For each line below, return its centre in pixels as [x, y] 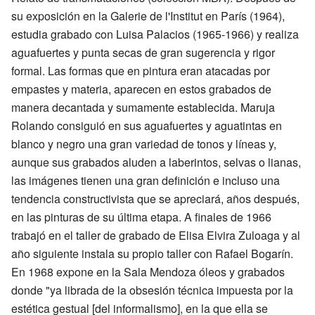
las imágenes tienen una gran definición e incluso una [146, 180]
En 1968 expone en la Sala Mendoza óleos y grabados [148, 272]
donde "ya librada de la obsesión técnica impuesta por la [152, 290]
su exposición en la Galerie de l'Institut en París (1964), [148, 16]
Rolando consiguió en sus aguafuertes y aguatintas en [147, 126]
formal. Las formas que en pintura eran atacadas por [141, 71]
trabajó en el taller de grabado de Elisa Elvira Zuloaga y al [156, 235]
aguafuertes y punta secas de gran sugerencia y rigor [143, 52]
